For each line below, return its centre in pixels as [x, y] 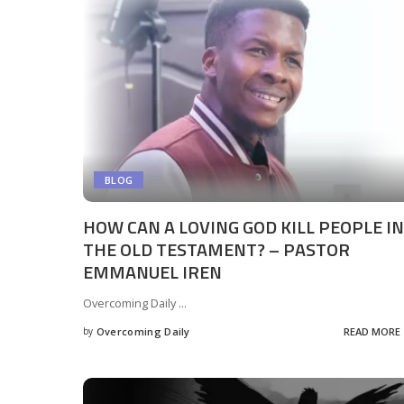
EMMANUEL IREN [152, 272]
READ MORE [372, 331]
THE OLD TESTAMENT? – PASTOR [216, 250]
